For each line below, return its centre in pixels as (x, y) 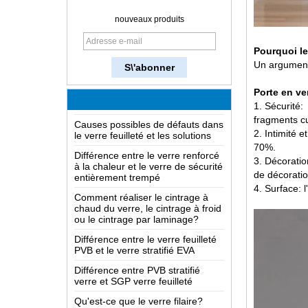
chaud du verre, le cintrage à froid (148, 184)
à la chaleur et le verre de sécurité (148, 142)
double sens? (103, 49)
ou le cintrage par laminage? (136, 195)
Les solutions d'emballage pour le (147, 296)
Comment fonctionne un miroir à (144, 38)
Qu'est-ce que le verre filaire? (139, 276)
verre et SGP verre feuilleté (133, 256)
